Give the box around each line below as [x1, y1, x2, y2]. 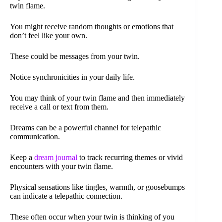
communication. [10, 132, 60, 141]
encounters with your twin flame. [10, 162, 113, 171]
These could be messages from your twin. [10, 52, 140, 61]
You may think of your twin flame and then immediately [10, 94, 185, 103]
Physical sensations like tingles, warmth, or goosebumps [10, 183, 185, 192]
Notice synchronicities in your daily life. [10, 73, 135, 82]
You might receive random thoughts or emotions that [10, 22, 173, 31]
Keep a [10, 153, 34, 162]
